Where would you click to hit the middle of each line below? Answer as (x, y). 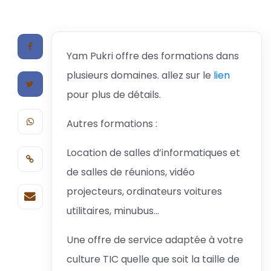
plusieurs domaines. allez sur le (140, 75)
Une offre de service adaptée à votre (155, 240)
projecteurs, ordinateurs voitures (144, 191)
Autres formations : (112, 124)
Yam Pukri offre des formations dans (152, 56)
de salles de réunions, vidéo (130, 172)
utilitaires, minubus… (113, 211)
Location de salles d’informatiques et (153, 153)
